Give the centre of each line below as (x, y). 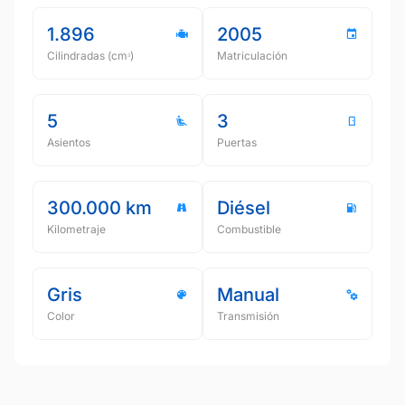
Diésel (244, 207)
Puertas (237, 142)
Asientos (69, 142)
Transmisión (248, 316)
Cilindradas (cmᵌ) (90, 55)
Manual (248, 294)
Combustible (249, 229)
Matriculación (252, 55)
